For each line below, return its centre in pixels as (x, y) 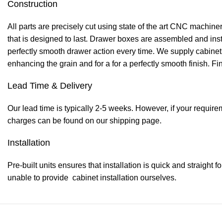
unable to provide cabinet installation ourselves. (92, 178)
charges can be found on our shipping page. (84, 121)
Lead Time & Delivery (50, 86)
